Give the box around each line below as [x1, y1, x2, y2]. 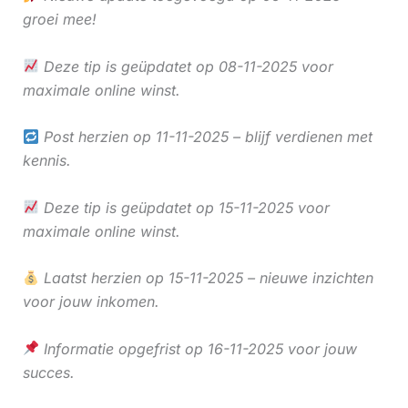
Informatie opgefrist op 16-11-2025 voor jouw [38, 339, 357, 358]
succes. [22, 362, 75, 382]
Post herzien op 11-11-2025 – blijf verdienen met [38, 127, 372, 147]
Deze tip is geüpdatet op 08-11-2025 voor [38, 56, 333, 76]
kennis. [22, 151, 71, 170]
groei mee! [22, 9, 97, 28]
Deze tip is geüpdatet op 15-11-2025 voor [38, 198, 330, 217]
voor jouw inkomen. [22, 292, 159, 311]
